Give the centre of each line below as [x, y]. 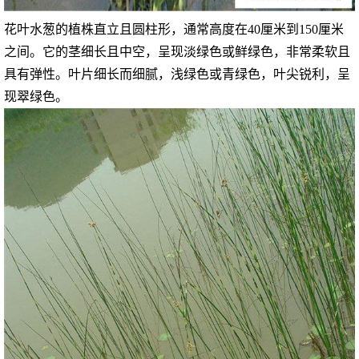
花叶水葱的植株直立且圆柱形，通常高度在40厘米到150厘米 [174, 29]
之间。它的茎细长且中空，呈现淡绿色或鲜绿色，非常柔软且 [177, 51]
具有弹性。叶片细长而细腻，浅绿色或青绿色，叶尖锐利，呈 [177, 74]
